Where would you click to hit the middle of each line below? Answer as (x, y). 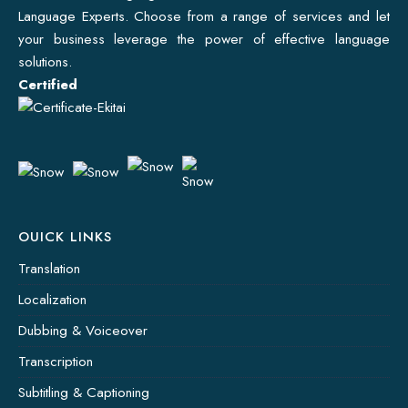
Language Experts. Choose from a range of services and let (204, 17)
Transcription (56, 362)
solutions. (45, 62)
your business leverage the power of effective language (204, 40)
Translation (49, 269)
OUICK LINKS (65, 237)
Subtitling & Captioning (84, 393)
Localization (52, 300)
